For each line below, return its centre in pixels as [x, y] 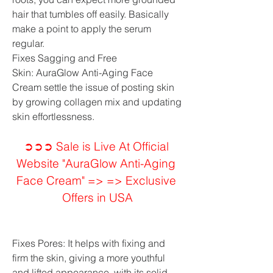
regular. [28, 43]
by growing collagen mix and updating [97, 102]
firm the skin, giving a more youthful [89, 258]
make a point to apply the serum [82, 29]
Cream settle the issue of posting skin [93, 87]
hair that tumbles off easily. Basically [90, 14]
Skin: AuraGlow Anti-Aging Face [83, 73]
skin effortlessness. [53, 116]
